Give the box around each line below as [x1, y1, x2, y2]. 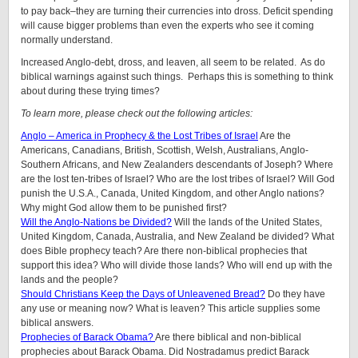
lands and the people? [21, 274, 118, 285]
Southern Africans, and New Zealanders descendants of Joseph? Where [21, 159, 333, 170]
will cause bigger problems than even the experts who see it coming [21, 20, 314, 31]
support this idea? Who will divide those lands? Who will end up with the [21, 260, 332, 271]
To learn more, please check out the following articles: [21, 108, 253, 119]
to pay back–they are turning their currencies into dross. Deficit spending [21, 6, 333, 17]
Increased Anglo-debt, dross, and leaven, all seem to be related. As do [21, 57, 325, 68]
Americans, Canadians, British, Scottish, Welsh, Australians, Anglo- [21, 145, 308, 156]
